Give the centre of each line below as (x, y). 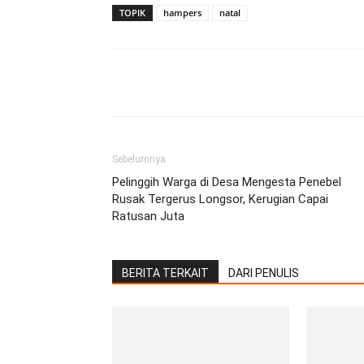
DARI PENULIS (264, 273)
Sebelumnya (139, 159)
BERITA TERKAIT (165, 273)
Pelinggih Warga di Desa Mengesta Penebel (227, 182)
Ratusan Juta (148, 216)
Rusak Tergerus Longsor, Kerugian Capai (220, 199)
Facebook (171, 82)
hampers (182, 13)
